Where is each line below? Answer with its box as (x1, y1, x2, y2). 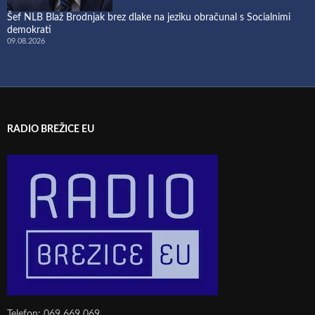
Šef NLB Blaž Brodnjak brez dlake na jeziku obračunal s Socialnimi (7, 12, 290, 22)
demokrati (7, 25, 51, 35)
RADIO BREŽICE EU (7, 124, 94, 134)
